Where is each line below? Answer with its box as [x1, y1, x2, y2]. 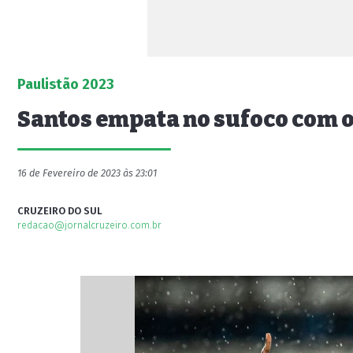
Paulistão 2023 [17, 76, 114, 93]
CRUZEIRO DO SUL [17, 205, 102, 217]
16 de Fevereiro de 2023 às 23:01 [17, 167, 157, 179]
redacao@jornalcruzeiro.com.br [17, 219, 162, 231]
